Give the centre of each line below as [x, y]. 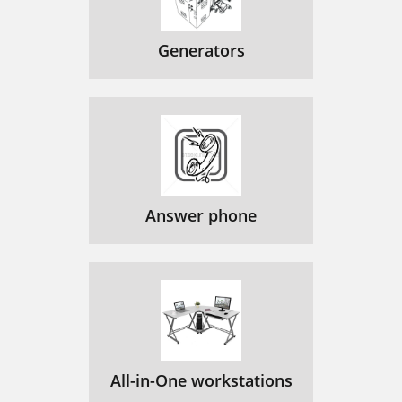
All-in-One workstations [201, 380]
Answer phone [201, 215]
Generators [201, 50]
